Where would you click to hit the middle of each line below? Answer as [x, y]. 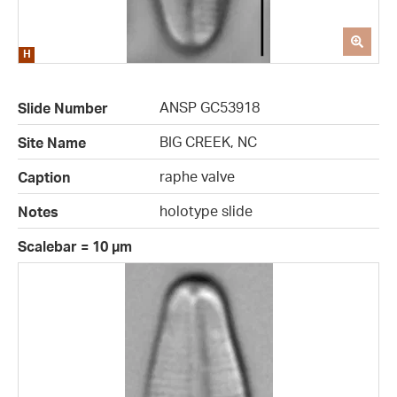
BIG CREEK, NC [208, 142]
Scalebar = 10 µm [75, 247]
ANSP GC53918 [210, 108]
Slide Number [63, 109]
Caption [44, 178]
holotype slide [206, 211]
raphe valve [197, 177]
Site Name [52, 143]
